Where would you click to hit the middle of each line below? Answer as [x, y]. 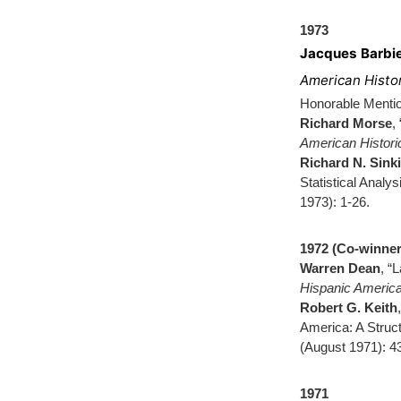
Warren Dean [340, 268]
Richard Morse [346, 123]
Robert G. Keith [349, 307]
